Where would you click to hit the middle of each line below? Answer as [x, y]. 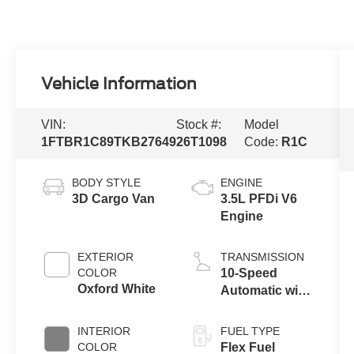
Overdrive [249, 308]
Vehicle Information [119, 84]
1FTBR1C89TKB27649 [109, 142]
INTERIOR [104, 331]
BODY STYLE [107, 183]
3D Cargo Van [114, 199]
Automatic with [265, 291]
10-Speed [249, 273]
